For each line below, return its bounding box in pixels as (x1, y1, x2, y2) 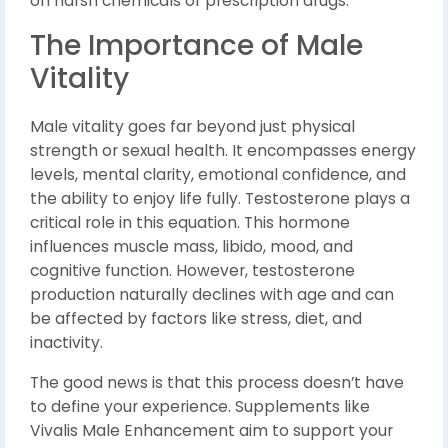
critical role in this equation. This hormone (30, 212, 350, 234)
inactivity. (30, 332, 103, 354)
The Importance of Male (30, 26, 363, 66)
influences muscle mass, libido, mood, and (30, 236, 353, 258)
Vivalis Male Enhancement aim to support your (30, 420, 393, 442)
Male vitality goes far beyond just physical (30, 116, 355, 138)
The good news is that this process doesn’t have (30, 372, 404, 394)
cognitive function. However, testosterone (30, 260, 355, 282)
